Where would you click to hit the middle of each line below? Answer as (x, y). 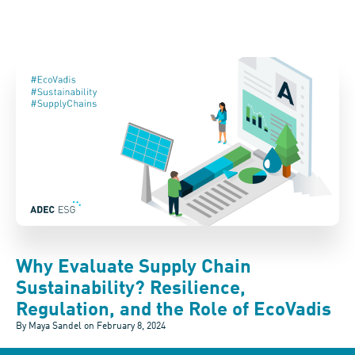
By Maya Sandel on (55, 327)
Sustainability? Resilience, (131, 290)
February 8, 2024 (131, 327)
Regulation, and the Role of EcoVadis (174, 311)
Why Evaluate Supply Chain (134, 268)
